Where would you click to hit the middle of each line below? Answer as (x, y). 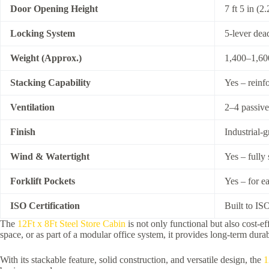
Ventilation (32, 107)
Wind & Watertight (50, 156)
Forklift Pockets (43, 181)
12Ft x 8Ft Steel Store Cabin (71, 223)
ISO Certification (45, 205)
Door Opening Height (54, 8)
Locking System (43, 33)
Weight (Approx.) (46, 58)
